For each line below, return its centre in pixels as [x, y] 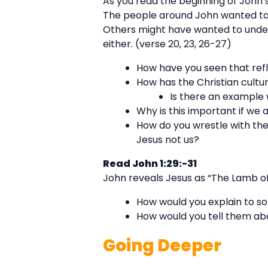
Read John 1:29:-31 [150, 164]
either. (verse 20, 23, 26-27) [167, 44]
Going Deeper [162, 246]
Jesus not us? [168, 140]
